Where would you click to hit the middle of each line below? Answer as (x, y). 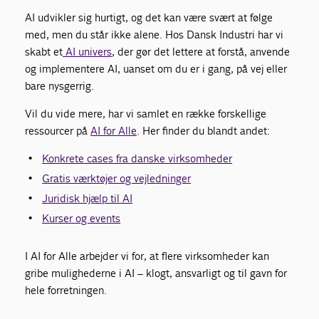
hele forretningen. (66, 291)
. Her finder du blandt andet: (204, 131)
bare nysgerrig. (60, 86)
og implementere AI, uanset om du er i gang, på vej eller (156, 69)
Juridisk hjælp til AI (88, 199)
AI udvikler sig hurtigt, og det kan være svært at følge (149, 18)
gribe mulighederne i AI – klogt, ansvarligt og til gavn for (156, 273)
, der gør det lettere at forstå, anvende (201, 52)
